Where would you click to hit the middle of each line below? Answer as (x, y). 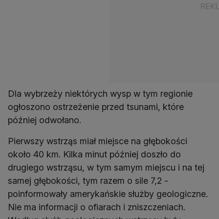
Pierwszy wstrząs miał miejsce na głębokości (98, 141)
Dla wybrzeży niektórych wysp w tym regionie (100, 94)
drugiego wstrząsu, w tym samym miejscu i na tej (106, 168)
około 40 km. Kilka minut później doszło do (94, 154)
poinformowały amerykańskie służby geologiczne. (108, 194)
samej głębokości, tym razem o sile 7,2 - (88, 181)
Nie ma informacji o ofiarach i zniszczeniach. (97, 207)
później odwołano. (44, 120)
